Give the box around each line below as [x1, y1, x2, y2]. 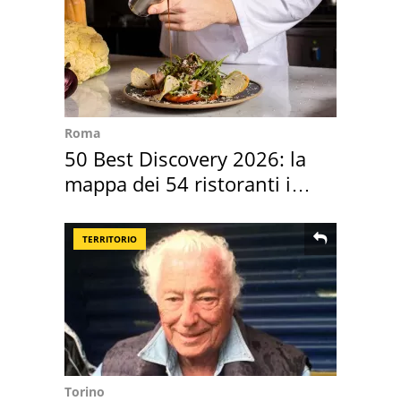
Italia [64, 194, 109, 222]
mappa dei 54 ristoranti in [64, 169, 303, 197]
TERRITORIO [82, 232, 137, 245]
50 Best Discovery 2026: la [64, 144, 306, 172]
